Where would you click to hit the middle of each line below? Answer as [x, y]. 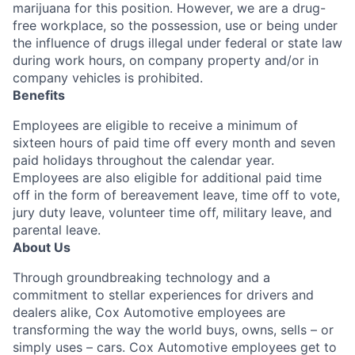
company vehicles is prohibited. [108, 78]
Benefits [39, 95]
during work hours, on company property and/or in [166, 60]
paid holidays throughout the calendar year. [143, 160]
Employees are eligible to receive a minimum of [155, 125]
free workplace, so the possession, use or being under [175, 25]
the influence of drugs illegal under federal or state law [177, 43]
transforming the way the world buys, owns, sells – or [173, 330]
